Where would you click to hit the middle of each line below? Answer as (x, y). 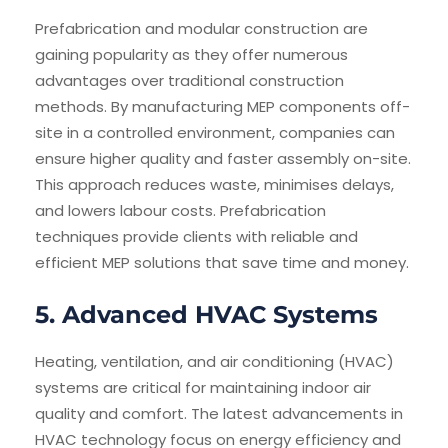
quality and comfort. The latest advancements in (219, 414)
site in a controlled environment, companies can (215, 133)
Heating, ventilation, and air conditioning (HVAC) (214, 362)
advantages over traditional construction (189, 81)
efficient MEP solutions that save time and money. (222, 263)
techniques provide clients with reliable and (196, 237)
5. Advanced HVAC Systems (206, 315)
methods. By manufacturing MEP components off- (222, 107)
